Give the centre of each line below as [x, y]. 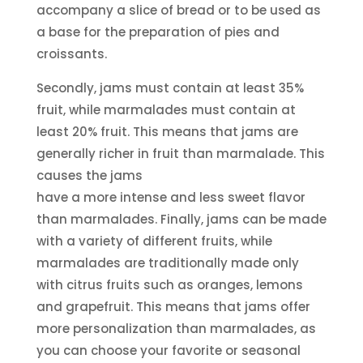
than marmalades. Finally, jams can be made [181, 219]
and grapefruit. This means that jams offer [173, 306]
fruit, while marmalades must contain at [166, 109]
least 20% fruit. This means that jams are [167, 131]
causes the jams [89, 175]
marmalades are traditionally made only [167, 263]
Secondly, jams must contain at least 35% [170, 88]
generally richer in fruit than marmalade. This [180, 153]
